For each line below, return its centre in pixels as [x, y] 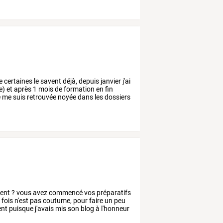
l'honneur [115, 208]
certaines [18, 81]
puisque [21, 208]
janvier [110, 81]
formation [79, 89]
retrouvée [41, 97]
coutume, [57, 200]
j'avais [44, 208]
